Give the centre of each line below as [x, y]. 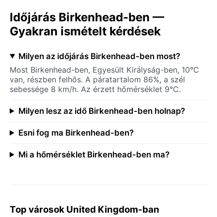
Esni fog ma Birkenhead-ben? [76, 132]
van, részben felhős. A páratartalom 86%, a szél [97, 79]
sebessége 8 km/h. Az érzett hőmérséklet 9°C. [95, 89]
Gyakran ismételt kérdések [85, 31]
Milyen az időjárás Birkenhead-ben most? [99, 56]
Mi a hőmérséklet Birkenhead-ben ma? [94, 154]
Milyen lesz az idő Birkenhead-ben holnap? [101, 111]
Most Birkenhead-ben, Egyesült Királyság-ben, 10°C [104, 70]
